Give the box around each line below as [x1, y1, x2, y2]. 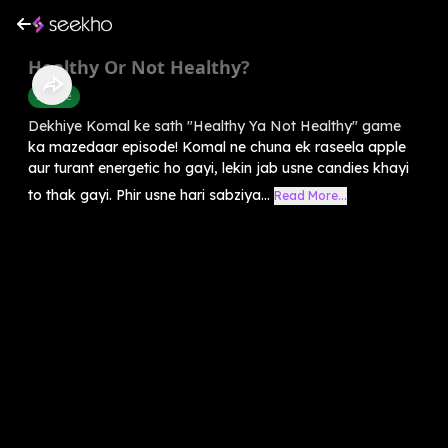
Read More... [274, 187, 347, 203]
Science [36, 88, 72, 103]
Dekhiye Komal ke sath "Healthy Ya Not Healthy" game [28, 116, 401, 135]
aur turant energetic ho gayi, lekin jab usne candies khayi [28, 158, 409, 177]
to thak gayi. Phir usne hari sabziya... [28, 185, 270, 204]
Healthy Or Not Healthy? [28, 54, 250, 79]
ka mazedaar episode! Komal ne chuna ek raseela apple [28, 137, 406, 156]
